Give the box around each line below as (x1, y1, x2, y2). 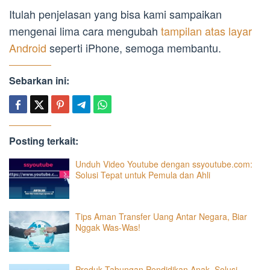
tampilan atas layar (161, 22, 252, 39)
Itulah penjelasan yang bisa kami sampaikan (9, 5, 222, 22)
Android (9, 39, 49, 55)
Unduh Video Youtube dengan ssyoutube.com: (75, 157, 253, 170)
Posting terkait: (9, 133, 78, 148)
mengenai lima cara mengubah (9, 22, 161, 39)
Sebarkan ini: (9, 73, 69, 87)
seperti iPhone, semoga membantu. (49, 39, 221, 55)
